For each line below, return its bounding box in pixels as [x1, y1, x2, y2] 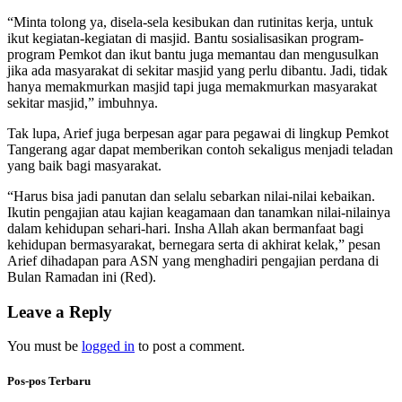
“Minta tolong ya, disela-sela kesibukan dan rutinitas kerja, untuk [7, 13, 373, 30]
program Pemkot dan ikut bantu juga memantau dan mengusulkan [7, 46, 379, 62]
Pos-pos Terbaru [7, 374, 91, 389]
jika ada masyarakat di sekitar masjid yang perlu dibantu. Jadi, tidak [7, 62, 388, 78]
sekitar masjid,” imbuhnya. [7, 94, 158, 110]
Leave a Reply [7, 301, 112, 321]
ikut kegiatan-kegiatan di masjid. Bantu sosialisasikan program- [7, 30, 363, 46]
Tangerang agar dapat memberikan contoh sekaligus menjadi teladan [7, 141, 393, 157]
